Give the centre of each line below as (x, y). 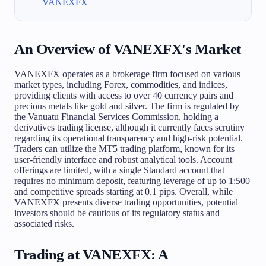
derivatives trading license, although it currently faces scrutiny (129, 127)
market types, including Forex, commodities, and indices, (121, 84)
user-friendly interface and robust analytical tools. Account (123, 159)
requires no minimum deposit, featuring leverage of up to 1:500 (132, 180)
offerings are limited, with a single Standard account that (119, 170)
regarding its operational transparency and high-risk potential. (129, 138)
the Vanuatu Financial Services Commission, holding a (116, 116)
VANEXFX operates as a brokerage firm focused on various (127, 74)
